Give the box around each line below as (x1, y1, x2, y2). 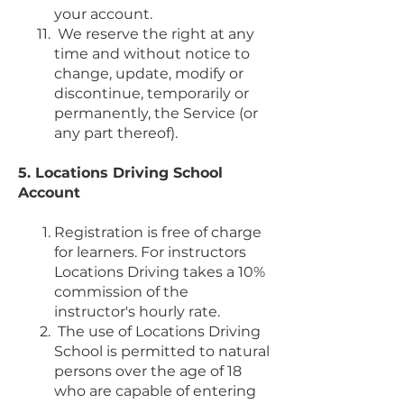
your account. (54, 5, 152, 23)
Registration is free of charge (54, 223, 262, 241)
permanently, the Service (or (54, 104, 258, 122)
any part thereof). (54, 124, 178, 142)
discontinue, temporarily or (54, 84, 249, 102)
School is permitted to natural (54, 342, 270, 360)
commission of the (54, 282, 188, 300)
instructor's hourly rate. (54, 302, 220, 320)
